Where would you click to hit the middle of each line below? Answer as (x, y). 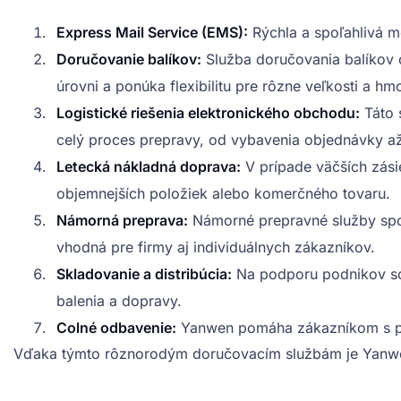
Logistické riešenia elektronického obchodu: (208, 113)
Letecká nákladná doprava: (149, 167)
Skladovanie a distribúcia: (144, 274)
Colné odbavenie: (116, 328)
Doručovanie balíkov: (129, 60)
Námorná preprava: (122, 221)
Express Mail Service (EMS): (152, 33)
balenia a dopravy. (119, 301)
